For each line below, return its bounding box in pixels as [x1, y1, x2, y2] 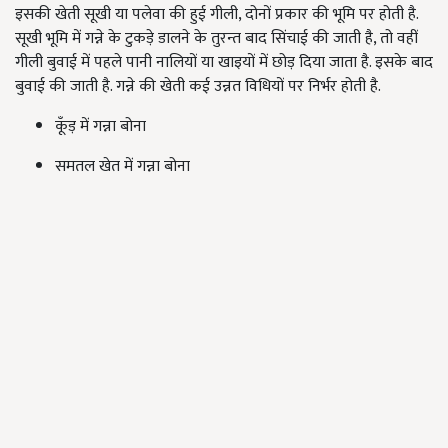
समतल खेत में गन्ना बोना [55, 153, 190, 181]
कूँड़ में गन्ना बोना [55, 113, 146, 141]
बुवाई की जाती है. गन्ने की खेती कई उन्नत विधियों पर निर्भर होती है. [15, 73, 381, 101]
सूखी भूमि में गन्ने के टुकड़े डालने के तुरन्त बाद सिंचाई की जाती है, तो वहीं [15, 25, 418, 53]
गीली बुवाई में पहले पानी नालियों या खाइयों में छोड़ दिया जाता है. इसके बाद [15, 49, 433, 77]
